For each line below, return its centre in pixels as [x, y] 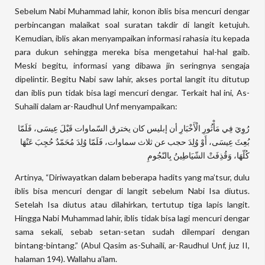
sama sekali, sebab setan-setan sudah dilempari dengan [132, 232]
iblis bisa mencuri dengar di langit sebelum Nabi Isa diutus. [132, 191]
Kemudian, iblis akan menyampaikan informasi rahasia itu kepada [132, 38]
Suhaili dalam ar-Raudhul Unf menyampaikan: [96, 106]
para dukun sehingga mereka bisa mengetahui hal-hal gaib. [132, 52]
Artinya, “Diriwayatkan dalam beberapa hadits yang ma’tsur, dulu [132, 177]
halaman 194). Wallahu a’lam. [66, 259]
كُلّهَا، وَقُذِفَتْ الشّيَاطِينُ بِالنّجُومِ [198, 155]
